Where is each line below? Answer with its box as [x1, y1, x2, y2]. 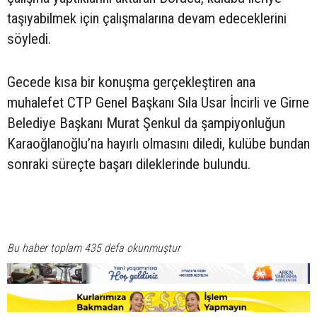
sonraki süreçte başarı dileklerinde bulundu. [7, 155, 250, 173]
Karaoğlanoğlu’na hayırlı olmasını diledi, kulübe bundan [7, 134, 310, 152]
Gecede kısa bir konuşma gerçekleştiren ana [7, 73, 255, 91]
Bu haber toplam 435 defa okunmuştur [7, 241, 180, 255]
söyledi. [7, 30, 51, 47]
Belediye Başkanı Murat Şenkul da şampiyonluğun [7, 114, 285, 132]
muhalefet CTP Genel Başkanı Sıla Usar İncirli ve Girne [7, 93, 309, 111]
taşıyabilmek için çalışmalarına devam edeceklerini [7, 9, 287, 27]
